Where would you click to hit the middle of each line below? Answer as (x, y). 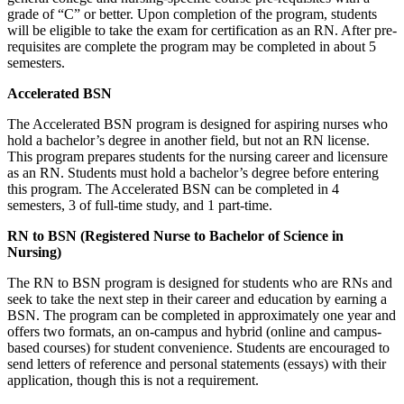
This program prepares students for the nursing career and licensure (197, 156)
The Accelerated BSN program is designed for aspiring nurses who (197, 124)
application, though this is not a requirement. (133, 380)
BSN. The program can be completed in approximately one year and (202, 315)
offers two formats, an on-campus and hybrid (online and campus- (194, 331)
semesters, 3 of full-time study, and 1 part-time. (140, 205)
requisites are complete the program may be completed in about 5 (192, 46)
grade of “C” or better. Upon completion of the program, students (192, 14)
